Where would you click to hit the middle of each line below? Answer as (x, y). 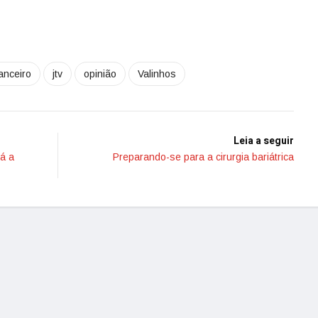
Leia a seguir (264, 141)
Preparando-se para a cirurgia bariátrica (203, 157)
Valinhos (157, 74)
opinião (100, 74)
